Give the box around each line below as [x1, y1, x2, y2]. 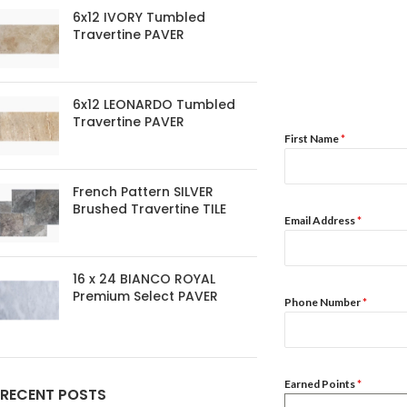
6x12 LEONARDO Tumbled [73, 95, 235, 114]
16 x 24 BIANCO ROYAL [73, 270, 215, 288]
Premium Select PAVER [73, 287, 218, 305]
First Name [283, 132, 341, 145]
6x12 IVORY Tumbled [73, 8, 205, 26]
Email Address [283, 213, 357, 227]
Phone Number [283, 295, 362, 309]
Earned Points [283, 377, 357, 391]
